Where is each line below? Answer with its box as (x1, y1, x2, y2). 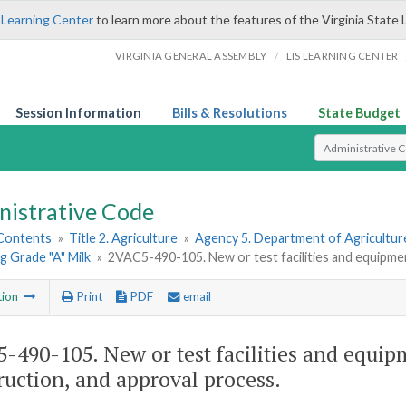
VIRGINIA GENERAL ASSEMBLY (115, 50, 267, 62)
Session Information (15, 105, 141, 121)
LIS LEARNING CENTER (285, 50, 399, 62)
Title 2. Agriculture (69, 230, 179, 246)
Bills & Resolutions (172, 105, 287, 121)
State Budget (318, 105, 401, 121)
